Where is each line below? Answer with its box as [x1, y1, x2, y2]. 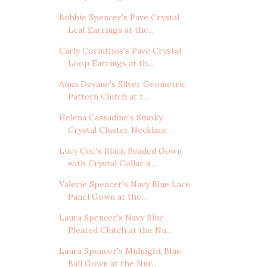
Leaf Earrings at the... [67, 24, 154, 36]
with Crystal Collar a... [67, 158, 156, 169]
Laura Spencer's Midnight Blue [58, 246, 181, 257]
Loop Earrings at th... [67, 58, 153, 69]
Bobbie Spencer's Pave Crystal [58, 12, 179, 23]
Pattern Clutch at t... [67, 91, 148, 103]
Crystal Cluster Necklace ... [67, 125, 175, 136]
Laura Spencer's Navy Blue [58, 212, 164, 223]
